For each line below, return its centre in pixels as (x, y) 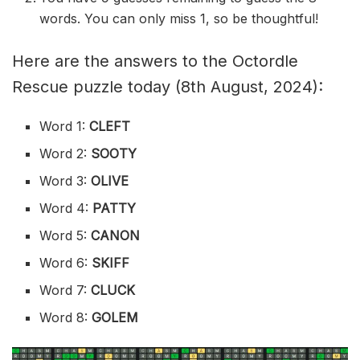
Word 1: (63, 127)
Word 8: (66, 318)
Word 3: (65, 181)
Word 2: (65, 154)
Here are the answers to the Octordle (155, 61)
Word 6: (66, 263)
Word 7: (65, 290)
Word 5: (63, 236)
